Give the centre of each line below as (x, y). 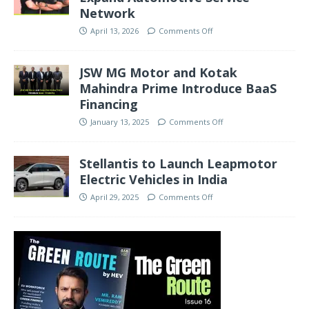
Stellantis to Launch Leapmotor (178, 163)
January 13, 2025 (120, 121)
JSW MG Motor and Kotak (158, 72)
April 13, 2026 (114, 30)
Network (107, 13)
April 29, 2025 (114, 197)
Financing (109, 104)
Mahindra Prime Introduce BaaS (178, 88)
